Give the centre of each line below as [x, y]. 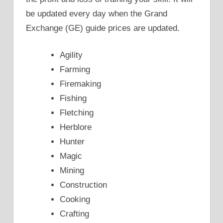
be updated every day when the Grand [97, 13]
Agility [71, 55]
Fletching [77, 113]
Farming [75, 70]
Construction [83, 185]
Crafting [74, 214]
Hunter [72, 142]
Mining [72, 171]
